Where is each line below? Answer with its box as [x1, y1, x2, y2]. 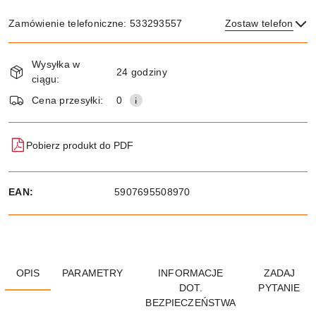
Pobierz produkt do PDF [26, 139, 133, 151]
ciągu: [32, 73, 60, 85]
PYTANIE [258, 282, 300, 293]
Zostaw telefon [224, 18, 293, 29]
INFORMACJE [158, 267, 224, 279]
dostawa [8, 79, 67, 103]
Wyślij [139, 80, 177, 92]
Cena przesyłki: [32, 94, 104, 106]
